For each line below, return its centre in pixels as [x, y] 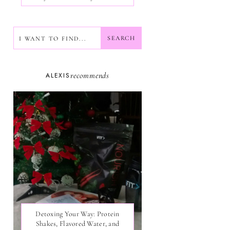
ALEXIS [58, 75]
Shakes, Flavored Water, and [78, 224]
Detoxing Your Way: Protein [78, 214]
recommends [90, 75]
